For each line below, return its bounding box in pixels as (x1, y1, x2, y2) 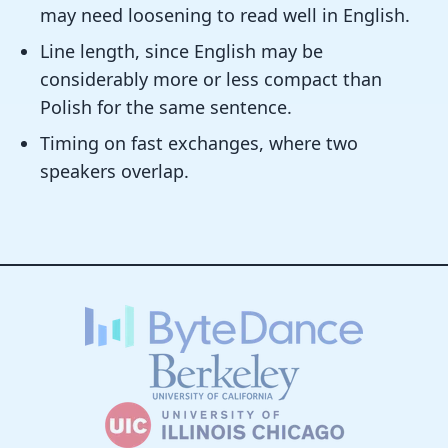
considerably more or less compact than (40, 67, 382, 91)
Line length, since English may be (40, 39, 323, 63)
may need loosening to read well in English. (40, 3, 410, 27)
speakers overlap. (40, 159, 189, 183)
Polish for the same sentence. (40, 95, 292, 119)
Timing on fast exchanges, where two (40, 131, 358, 155)
